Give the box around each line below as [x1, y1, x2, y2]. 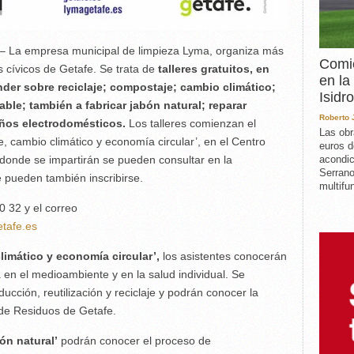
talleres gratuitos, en [155, 62, 269, 75]
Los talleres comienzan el [126, 117, 256, 130]
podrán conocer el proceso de [58, 334, 211, 347]
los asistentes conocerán [160, 250, 287, 262]
